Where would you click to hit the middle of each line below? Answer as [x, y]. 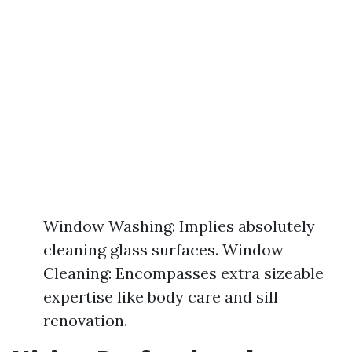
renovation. [85, 320]
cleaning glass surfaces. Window [163, 249]
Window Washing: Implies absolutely [179, 226]
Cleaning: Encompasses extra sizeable [183, 273]
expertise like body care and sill [161, 297]
